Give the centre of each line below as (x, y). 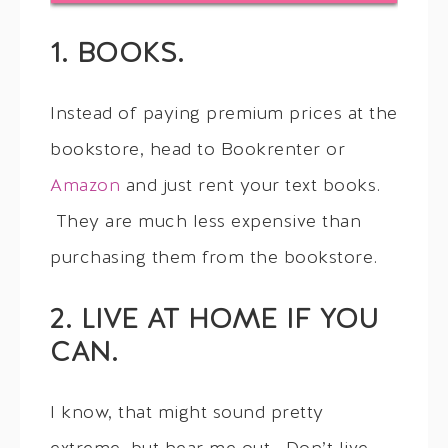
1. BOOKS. (117, 55)
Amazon (85, 187)
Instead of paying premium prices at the (224, 115)
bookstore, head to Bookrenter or (197, 151)
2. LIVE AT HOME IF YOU (214, 321)
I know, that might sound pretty (187, 414)
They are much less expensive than (205, 223)
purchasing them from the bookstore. (214, 259)
